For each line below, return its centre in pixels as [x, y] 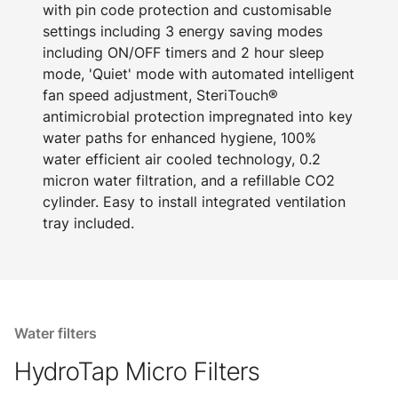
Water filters [56, 333]
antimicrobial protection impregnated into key [198, 116]
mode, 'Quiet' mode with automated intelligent [199, 74]
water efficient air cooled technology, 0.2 [182, 159]
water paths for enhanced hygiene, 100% [179, 138]
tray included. [88, 223]
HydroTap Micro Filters [137, 371]
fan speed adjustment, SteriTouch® [160, 95]
